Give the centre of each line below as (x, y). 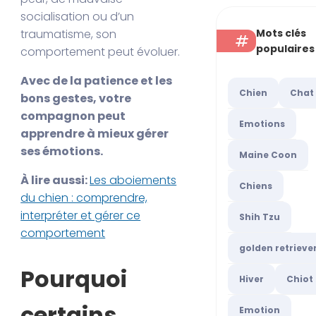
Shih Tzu (260, 217)
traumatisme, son (69, 35)
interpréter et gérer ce (81, 216)
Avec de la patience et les (97, 81)
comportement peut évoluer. (101, 52)
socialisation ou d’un (78, 17)
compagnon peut (73, 116)
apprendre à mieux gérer (95, 134)
